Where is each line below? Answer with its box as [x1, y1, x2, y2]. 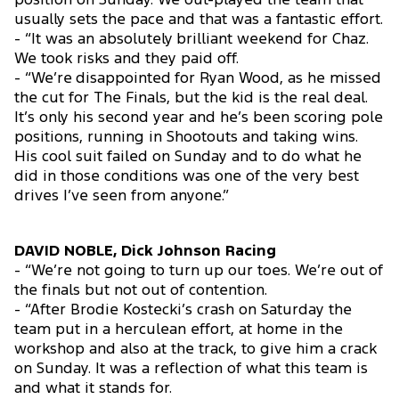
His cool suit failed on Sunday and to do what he [14, 151, 362, 165]
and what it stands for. [14, 382, 172, 396]
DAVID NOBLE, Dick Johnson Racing [14, 245, 276, 259]
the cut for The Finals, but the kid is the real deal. [14, 92, 368, 106]
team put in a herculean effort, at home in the [14, 323, 343, 338]
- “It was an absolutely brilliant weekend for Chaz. [14, 33, 369, 47]
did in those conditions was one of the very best [14, 170, 359, 184]
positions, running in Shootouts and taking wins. [14, 131, 358, 145]
